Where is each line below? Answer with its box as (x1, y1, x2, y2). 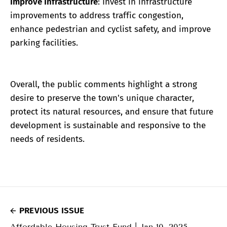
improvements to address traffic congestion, (10, 10, 183, 21)
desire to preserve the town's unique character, (10, 92, 194, 103)
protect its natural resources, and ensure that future (10, 106, 213, 117)
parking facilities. (10, 37, 78, 49)
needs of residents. (10, 133, 85, 144)
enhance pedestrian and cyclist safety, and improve (10, 24, 211, 35)
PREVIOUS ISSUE (19, 205, 85, 216)
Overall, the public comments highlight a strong (10, 79, 197, 90)
